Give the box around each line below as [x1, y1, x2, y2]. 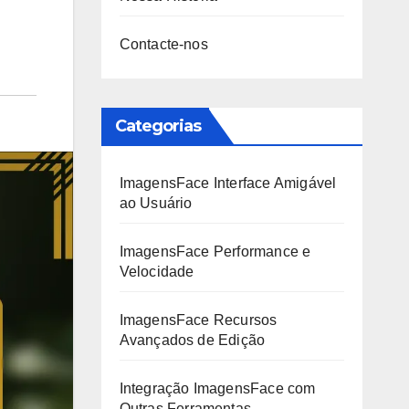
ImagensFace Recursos [119, 312, 278, 328]
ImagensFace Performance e [119, 244, 311, 259]
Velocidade [119, 264, 194, 279]
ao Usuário [119, 195, 193, 211]
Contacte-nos [119, 37, 208, 52]
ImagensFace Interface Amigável [119, 175, 337, 191]
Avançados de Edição [119, 332, 266, 348]
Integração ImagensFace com [119, 381, 316, 396]
